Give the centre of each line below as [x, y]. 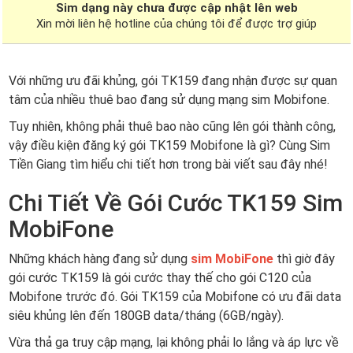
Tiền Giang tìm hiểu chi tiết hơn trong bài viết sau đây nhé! [168, 164]
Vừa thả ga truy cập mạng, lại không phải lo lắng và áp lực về [174, 342]
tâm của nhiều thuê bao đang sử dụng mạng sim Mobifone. [169, 100]
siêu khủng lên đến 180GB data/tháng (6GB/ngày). [146, 316]
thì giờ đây [304, 259]
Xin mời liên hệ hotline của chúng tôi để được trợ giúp [176, 24]
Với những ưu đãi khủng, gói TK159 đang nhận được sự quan [173, 81]
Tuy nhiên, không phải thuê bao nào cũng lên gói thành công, [172, 126]
